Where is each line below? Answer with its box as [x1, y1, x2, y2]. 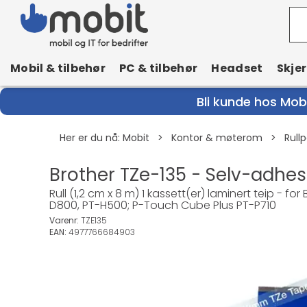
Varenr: [49, 214, 81, 226]
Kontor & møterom [171, 131, 262, 145]
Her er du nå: [60, 131, 120, 145]
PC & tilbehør [119, 60, 198, 76]
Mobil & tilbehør [10, 60, 106, 76]
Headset [211, 60, 263, 76]
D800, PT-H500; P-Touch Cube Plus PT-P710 [49, 197, 276, 213]
